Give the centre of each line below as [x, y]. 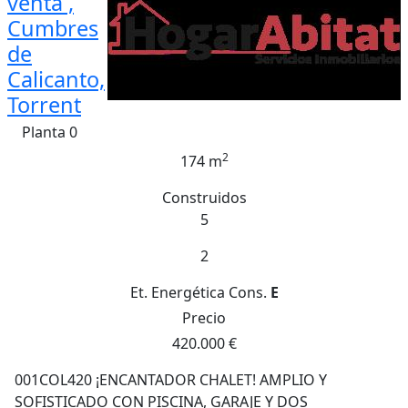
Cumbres [53, 28]
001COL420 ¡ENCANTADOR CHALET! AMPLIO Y [171, 380]
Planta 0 [50, 132]
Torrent [44, 105]
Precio [204, 318]
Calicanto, [56, 79]
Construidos [204, 198]
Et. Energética [177, 292]
